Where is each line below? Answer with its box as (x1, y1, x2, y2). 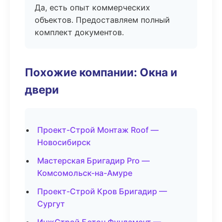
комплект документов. (35, 27, 124, 37)
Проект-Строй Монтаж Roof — (37, 125, 159, 135)
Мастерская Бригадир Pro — (37, 156, 150, 166)
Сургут (37, 199, 65, 209)
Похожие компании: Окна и (25, 65, 177, 79)
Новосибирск (37, 137, 91, 147)
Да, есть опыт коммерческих (35, 2, 150, 12)
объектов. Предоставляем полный (35, 15, 170, 25)
